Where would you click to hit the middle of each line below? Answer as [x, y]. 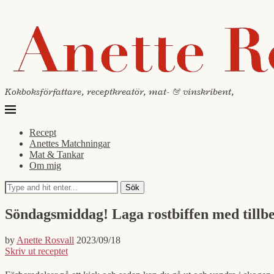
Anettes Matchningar [70, 143]
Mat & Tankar [57, 154]
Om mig [45, 165]
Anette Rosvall [45, 240]
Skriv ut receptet [36, 251]
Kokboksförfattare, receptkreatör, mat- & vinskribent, [120, 92]
